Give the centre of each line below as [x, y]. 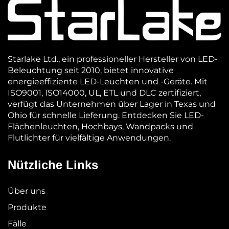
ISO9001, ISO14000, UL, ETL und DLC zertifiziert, [104, 93]
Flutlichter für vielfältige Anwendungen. [89, 138]
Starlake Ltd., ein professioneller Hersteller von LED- [113, 59]
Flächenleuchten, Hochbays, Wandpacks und [100, 126]
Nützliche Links [53, 165]
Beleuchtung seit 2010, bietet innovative [91, 70]
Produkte [27, 207]
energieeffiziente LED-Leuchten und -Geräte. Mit [108, 81]
